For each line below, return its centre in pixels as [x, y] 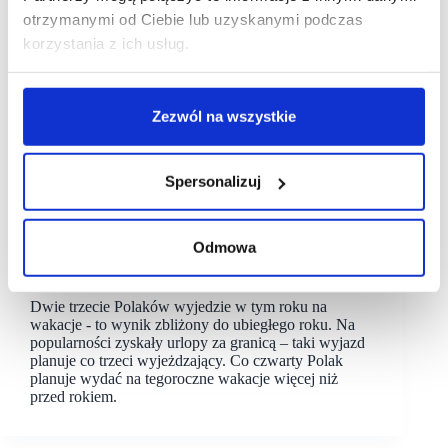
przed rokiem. [73, 396]
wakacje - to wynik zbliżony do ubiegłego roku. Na [192, 324]
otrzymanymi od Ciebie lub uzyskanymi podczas [193, 19]
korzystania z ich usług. [106, 43]
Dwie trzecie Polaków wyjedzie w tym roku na [178, 306]
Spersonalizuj [212, 181]
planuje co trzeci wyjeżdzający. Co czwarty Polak [186, 360]
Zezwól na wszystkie [224, 116]
